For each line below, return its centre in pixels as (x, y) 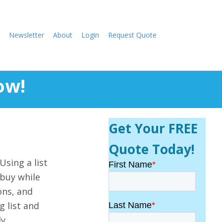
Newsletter (27, 35)
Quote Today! (152, 149)
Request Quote (132, 35)
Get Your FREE (153, 128)
